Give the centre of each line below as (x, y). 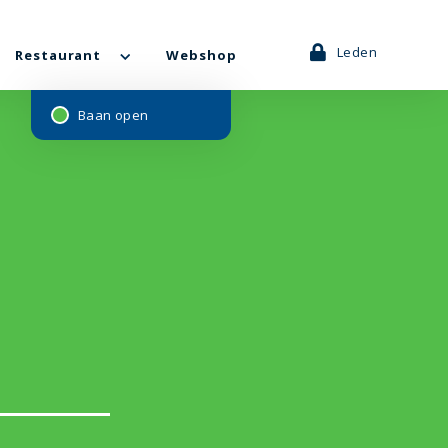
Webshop (201, 55)
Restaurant (58, 55)
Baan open (113, 114)
